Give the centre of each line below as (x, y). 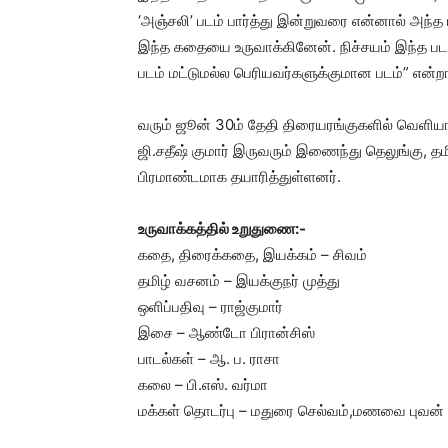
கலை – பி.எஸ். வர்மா (203, 384)
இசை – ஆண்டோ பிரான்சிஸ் (226, 332)
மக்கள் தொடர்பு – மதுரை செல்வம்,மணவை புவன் (291, 410)
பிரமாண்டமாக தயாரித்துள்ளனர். (239, 176)
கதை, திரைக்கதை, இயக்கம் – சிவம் (252, 254)
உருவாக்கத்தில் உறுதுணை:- (222, 228)
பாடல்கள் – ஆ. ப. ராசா (209, 358)
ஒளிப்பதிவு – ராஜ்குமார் (210, 306)
